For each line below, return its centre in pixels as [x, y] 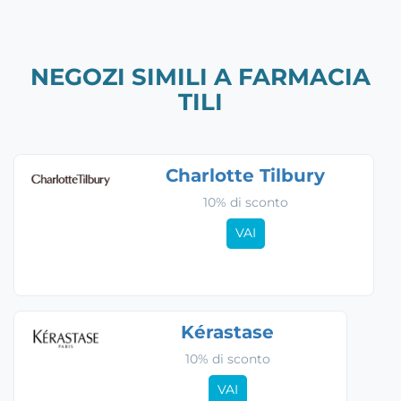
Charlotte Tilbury [246, 175]
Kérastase [228, 332]
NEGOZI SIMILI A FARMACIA [200, 77]
